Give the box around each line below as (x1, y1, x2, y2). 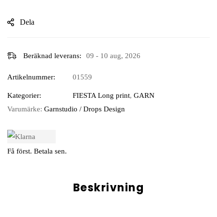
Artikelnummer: (7, 73, 55, 81)
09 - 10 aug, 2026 (86, 52, 140, 60)
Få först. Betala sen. (7, 147, 67, 155)
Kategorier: (7, 92, 41, 100)
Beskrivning (73, 180, 144, 195)
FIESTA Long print (73, 92, 130, 100)
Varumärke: (7, 105, 44, 113)
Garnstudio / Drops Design (44, 105, 125, 113)
